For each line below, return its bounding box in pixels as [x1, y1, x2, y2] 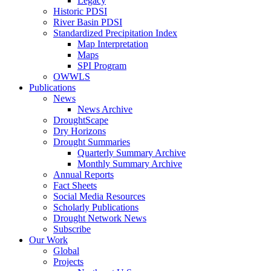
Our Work [29, 235, 68, 245]
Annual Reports [53, 169, 114, 180]
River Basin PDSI [53, 17, 122, 27]
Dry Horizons [53, 126, 106, 136]
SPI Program [77, 60, 126, 71]
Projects [53, 256, 83, 267]
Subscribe [53, 224, 91, 234]
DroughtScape [53, 115, 108, 125]
